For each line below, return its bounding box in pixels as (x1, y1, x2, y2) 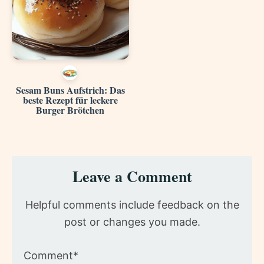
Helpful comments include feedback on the (25, 198, 239, 211)
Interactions (11, 170, 100, 195)
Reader (11, 151, 64, 177)
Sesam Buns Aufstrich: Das (15, 82, 125, 97)
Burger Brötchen (36, 103, 105, 117)
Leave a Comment (72, 164, 192, 187)
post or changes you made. (64, 215, 200, 228)
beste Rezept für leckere (22, 93, 118, 107)
